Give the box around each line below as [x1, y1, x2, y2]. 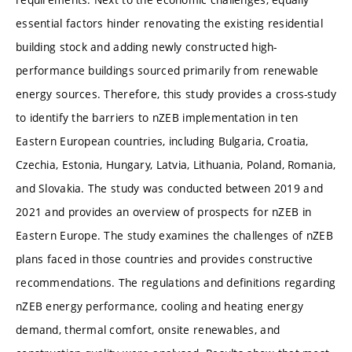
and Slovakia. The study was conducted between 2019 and [16, 180, 324, 196]
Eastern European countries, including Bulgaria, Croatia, [16, 133, 309, 148]
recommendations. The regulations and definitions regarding [16, 274, 336, 290]
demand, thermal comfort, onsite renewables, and [16, 321, 280, 337]
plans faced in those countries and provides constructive [16, 251, 313, 266]
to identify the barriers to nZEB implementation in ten [16, 109, 299, 125]
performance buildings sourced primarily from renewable [16, 62, 319, 78]
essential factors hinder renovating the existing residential [16, 15, 323, 31]
